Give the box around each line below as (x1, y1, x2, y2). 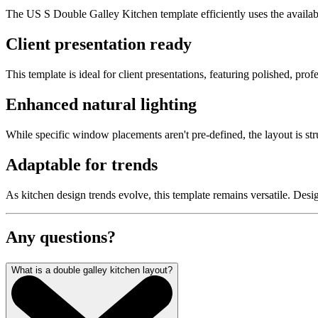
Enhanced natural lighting (6, 94, 197, 114)
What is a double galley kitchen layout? (11, 265, 172, 276)
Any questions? (6, 228, 116, 247)
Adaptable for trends (6, 155, 158, 174)
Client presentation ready (6, 35, 192, 53)
